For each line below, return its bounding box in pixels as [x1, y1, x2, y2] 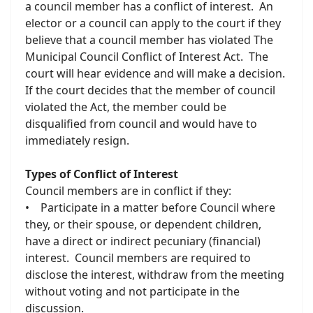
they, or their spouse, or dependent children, [25, 217, 261, 232]
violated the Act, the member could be [25, 99, 226, 115]
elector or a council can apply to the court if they [25, 15, 281, 31]
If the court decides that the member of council [25, 82, 275, 98]
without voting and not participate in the [25, 284, 240, 299]
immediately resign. [25, 133, 129, 148]
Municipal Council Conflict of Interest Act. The [25, 49, 268, 64]
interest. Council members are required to [25, 250, 251, 265]
